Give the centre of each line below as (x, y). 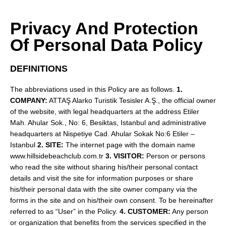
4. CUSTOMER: (145, 212)
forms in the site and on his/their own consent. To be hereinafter (112, 201)
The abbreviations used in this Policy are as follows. (93, 90)
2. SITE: (50, 145)
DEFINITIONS (39, 68)
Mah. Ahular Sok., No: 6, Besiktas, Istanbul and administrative (108, 123)
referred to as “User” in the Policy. (65, 212)
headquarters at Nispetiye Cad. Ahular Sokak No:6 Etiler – (102, 134)
